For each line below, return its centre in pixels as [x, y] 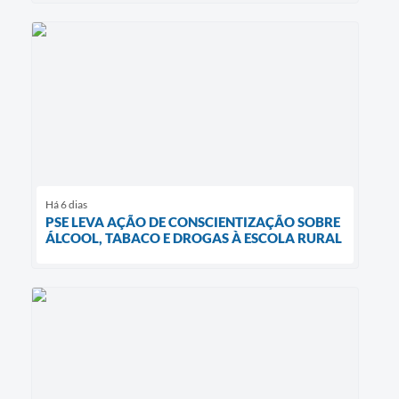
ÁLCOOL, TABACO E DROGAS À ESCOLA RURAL [194, 238]
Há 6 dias [66, 205]
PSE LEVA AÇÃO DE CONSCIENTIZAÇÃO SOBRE [193, 222]
